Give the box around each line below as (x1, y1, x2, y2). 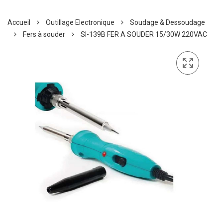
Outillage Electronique (46, 18, 114, 27)
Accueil (7, 18, 30, 27)
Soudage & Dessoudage (130, 18, 205, 27)
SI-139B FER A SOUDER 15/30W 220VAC (81, 30, 207, 39)
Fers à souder (23, 30, 65, 39)
